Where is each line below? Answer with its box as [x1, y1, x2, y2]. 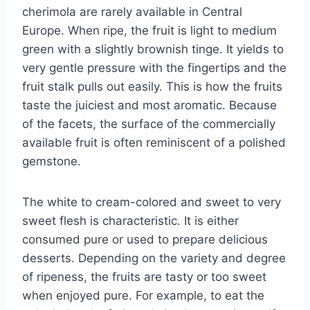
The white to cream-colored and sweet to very [22, 194, 281, 209]
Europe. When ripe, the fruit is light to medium [22, 23, 277, 37]
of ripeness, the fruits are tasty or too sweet [22, 269, 266, 284]
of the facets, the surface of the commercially [22, 116, 275, 131]
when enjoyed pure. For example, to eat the [22, 288, 264, 302]
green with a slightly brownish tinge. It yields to [22, 42, 284, 56]
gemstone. [22, 154, 81, 168]
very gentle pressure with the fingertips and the [22, 60, 286, 75]
